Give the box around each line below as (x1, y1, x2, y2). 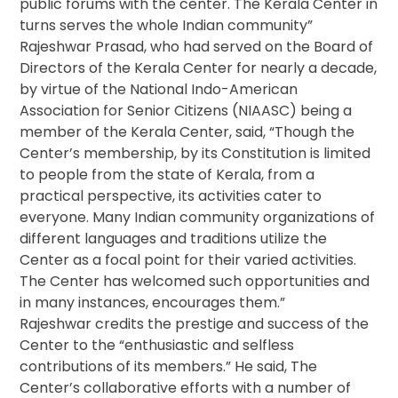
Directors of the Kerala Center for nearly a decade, (20, 58, 378, 79)
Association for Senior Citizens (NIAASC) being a (20, 100, 353, 122)
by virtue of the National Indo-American (20, 79, 298, 100)
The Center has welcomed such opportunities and (20, 271, 370, 292)
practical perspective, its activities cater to (20, 186, 322, 207)
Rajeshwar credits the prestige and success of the (20, 314, 370, 335)
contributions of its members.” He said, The (20, 356, 318, 378)
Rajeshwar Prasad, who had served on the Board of (20, 36, 374, 58)
